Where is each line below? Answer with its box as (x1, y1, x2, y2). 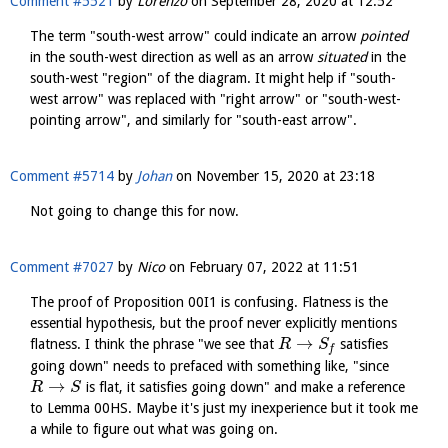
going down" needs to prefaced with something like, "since (30, 357, 389, 374)
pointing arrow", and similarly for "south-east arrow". (30, 112, 357, 129)
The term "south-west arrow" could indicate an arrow (30, 28, 360, 45)
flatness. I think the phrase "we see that (30, 336, 278, 353)
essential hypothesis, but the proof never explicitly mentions (30, 315, 397, 332)
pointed (360, 28, 408, 45)
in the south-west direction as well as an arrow (30, 49, 317, 66)
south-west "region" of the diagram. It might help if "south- (30, 70, 396, 87)
